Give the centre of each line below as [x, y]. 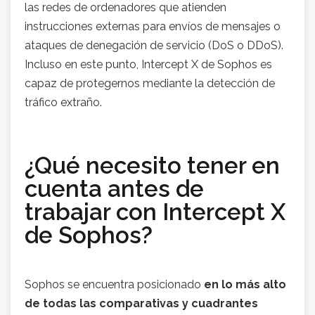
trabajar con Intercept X [155, 212]
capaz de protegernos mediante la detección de [150, 84]
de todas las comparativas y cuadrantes [141, 304]
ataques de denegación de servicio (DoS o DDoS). [154, 46]
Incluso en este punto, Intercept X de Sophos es [148, 65]
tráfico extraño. [63, 103]
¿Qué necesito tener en [152, 166]
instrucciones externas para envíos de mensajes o [153, 27]
